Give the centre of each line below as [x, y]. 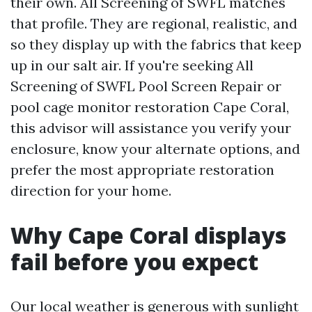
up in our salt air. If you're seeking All [132, 65]
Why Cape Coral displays [148, 235]
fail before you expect [134, 262]
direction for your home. [91, 190]
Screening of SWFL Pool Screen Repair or [146, 86]
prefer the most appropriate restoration [142, 170]
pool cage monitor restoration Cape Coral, [150, 107]
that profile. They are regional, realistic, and [154, 23]
